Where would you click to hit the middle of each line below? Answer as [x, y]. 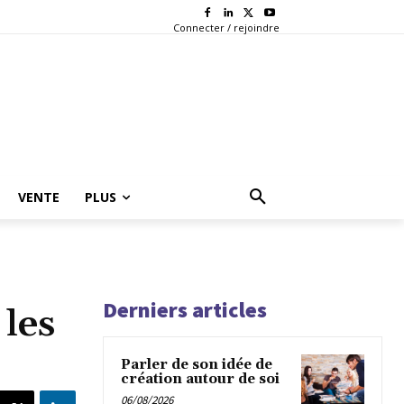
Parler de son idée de [197, 364]
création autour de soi [200, 379]
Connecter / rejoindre [226, 27]
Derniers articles [185, 309]
